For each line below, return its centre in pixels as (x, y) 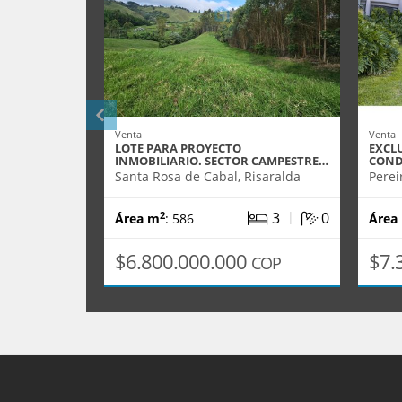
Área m (137, 218)
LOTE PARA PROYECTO (178, 148)
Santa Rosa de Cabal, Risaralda (208, 176)
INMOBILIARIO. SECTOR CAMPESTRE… (222, 161)
